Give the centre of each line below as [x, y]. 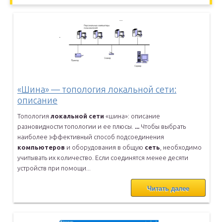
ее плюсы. [119, 127]
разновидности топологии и [60, 127]
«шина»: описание [132, 116]
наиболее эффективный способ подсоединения [91, 137]
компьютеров [41, 147]
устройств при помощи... [54, 168]
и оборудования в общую [105, 147]
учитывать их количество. [56, 158]
